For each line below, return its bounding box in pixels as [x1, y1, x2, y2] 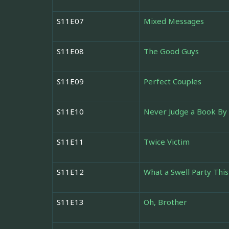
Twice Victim [144, 136, 190, 147]
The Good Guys [144, 46, 199, 57]
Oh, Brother [144, 197, 187, 208]
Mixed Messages [144, 16, 204, 27]
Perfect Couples [144, 76, 201, 87]
